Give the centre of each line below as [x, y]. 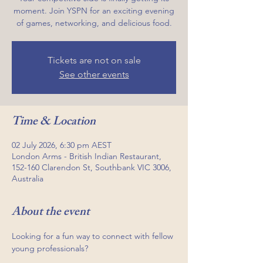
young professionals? [50, 248]
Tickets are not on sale [94, 60]
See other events [94, 74]
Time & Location [54, 122]
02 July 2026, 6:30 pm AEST [62, 145]
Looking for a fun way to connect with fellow [94, 236]
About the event [51, 213]
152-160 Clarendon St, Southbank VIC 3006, [92, 167]
